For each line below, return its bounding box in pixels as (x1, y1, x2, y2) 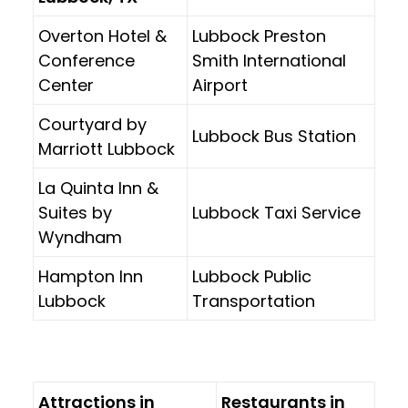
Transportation (192, 290, 315, 312)
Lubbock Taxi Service (192, 201, 361, 224)
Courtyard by (38, 113, 147, 136)
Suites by (38, 201, 112, 224)
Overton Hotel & (38, 25, 167, 47)
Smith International (192, 49, 346, 72)
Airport (192, 74, 248, 97)
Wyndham (38, 226, 122, 249)
